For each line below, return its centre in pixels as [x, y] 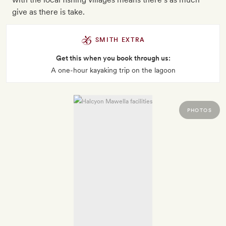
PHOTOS [199, 110]
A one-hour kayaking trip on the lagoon [113, 70]
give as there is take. [48, 12]
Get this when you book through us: [113, 58]
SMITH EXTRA [119, 40]
